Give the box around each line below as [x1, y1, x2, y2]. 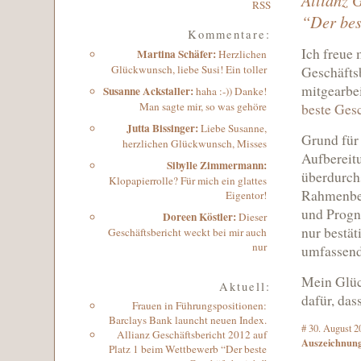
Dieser [239, 210, 267, 224]
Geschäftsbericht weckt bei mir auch [108, 225, 267, 239]
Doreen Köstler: [163, 209, 236, 225]
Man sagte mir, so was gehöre [139, 99, 267, 114]
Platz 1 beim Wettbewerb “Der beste [109, 342, 267, 356]
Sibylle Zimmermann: [167, 157, 267, 173]
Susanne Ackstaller [103, 83, 190, 99]
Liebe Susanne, [201, 121, 267, 135]
